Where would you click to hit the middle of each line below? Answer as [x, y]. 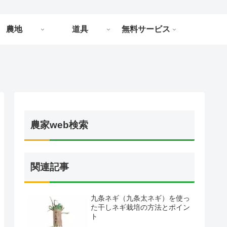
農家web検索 [59, 125]
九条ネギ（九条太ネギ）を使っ [140, 198]
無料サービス [146, 29]
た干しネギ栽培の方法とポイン [140, 207]
